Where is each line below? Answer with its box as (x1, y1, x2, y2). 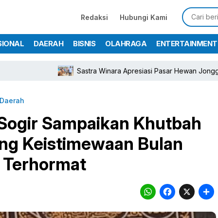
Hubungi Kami (120, 13, 167, 21)
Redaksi (81, 13, 108, 21)
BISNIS (73, 39, 95, 48)
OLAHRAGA (105, 39, 146, 48)
